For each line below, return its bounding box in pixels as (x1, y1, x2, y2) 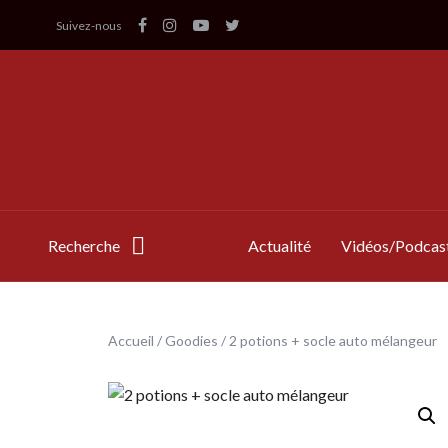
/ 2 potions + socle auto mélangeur (218, 332, 437, 349)
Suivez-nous (56, 17, 122, 33)
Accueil (108, 332, 154, 349)
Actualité (247, 236, 311, 255)
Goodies (165, 332, 218, 349)
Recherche (48, 236, 120, 255)
